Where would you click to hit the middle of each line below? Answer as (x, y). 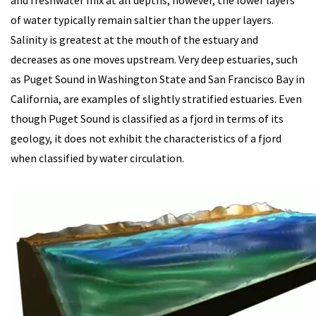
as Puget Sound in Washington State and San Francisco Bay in (158, 79)
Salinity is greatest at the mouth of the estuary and (134, 39)
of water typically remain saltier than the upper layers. (142, 20)
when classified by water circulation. (97, 158)
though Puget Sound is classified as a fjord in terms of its (147, 119)
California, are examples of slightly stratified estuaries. (145, 99)
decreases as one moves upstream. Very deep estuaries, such (154, 59)
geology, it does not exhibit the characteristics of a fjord (146, 138)
